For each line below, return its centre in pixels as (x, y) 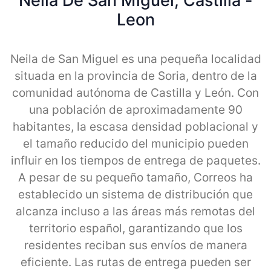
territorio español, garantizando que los (135, 228)
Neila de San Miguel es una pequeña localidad (135, 59)
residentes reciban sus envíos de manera (135, 245)
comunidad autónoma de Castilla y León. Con (135, 93)
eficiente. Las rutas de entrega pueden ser (135, 262)
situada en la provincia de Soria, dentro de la (135, 76)
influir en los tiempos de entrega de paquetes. (135, 160)
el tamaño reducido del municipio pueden (135, 143)
